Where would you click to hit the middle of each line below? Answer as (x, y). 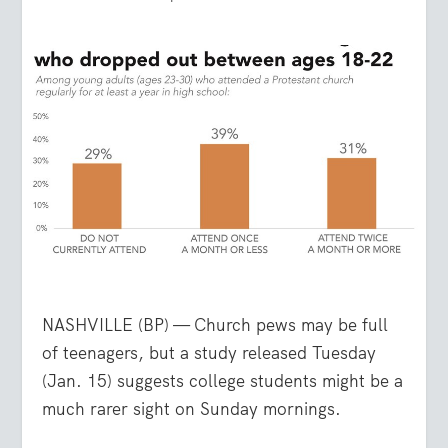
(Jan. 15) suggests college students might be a (223, 381)
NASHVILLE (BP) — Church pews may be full (215, 325)
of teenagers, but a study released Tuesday (209, 353)
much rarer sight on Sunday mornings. (192, 409)
